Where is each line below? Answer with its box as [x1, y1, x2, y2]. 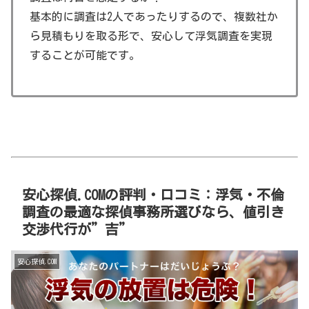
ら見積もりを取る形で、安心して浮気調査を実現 [30, 30, 272, 41]
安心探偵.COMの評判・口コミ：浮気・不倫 [22, 187, 284, 201]
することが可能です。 [30, 49, 140, 61]
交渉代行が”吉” [22, 221, 132, 236]
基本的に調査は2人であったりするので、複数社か [30, 10, 278, 22]
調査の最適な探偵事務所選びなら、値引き [22, 204, 284, 219]
